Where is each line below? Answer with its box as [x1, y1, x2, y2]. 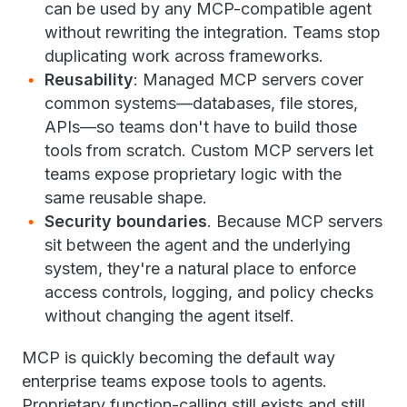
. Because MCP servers [207, 212, 382, 232]
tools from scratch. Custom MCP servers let [45, 141, 373, 161]
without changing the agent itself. [45, 306, 294, 326]
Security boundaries [45, 212, 207, 232]
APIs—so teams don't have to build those [45, 117, 357, 137]
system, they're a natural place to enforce [45, 259, 356, 279]
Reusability [45, 70, 134, 90]
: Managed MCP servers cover [134, 70, 363, 90]
